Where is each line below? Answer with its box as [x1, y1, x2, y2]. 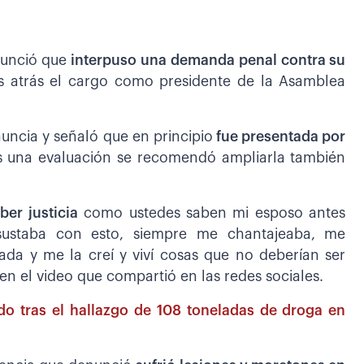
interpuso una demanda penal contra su [67, 53, 346, 67]
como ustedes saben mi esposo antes [77, 206, 346, 220]
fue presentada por [212, 129, 346, 144]
